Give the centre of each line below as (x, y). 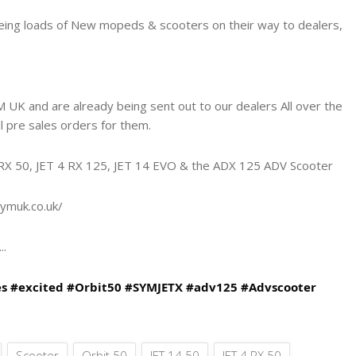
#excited (37, 286)
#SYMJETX (154, 286)
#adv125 (212, 286)
